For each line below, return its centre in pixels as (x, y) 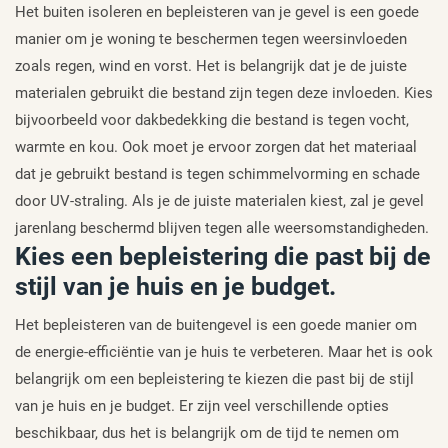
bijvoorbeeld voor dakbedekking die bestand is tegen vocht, (212, 119)
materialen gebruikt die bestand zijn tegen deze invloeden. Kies (224, 92)
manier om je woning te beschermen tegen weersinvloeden (211, 38)
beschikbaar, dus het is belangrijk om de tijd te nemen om (207, 432)
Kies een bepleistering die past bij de (223, 256)
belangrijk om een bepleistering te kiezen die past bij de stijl (214, 378)
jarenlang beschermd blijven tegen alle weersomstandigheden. (222, 227)
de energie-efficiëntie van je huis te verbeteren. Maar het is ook (224, 351)
